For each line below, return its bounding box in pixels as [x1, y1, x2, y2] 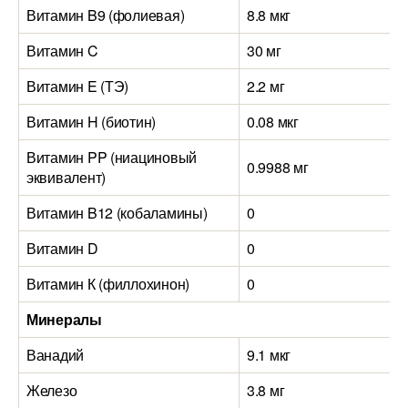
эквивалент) [26, 167, 107, 188]
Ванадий [26, 344, 85, 365]
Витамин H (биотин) [26, 111, 157, 132]
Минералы [26, 309, 102, 330]
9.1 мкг [247, 344, 291, 365]
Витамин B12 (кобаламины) [26, 202, 208, 223]
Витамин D [26, 238, 98, 259]
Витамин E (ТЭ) [26, 76, 129, 97]
